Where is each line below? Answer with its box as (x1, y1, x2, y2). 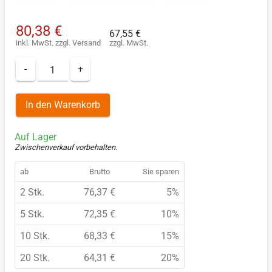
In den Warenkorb (25, 99, 100, 111)
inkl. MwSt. (16, 38, 55, 48)
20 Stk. (20, 251, 50, 263)
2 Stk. (20, 186, 44, 198)
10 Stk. (20, 229, 50, 242)
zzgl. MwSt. (109, 38, 148, 48)
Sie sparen (143, 166, 179, 176)
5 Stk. (20, 208, 44, 220)
